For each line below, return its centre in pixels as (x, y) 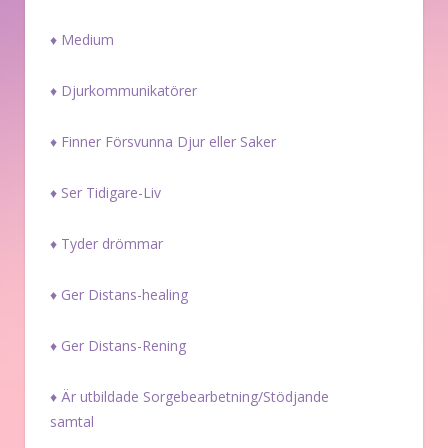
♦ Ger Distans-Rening (118, 346)
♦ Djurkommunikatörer (123, 91)
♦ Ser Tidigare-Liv (105, 193)
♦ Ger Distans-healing (119, 295)
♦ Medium (82, 40)
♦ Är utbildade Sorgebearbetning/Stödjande (189, 397)
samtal (72, 422)
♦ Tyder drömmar (106, 244)
